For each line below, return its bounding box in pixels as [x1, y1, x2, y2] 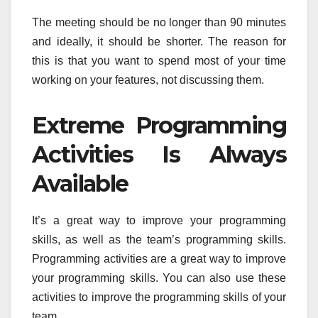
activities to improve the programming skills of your [32, 291, 286, 304]
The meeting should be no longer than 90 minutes [32, 16, 286, 29]
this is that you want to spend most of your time [32, 55, 286, 67]
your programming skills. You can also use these [32, 272, 286, 285]
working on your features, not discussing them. [32, 74, 264, 87]
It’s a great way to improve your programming [32, 214, 286, 227]
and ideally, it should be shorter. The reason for [32, 35, 286, 48]
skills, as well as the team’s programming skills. [32, 234, 286, 246]
